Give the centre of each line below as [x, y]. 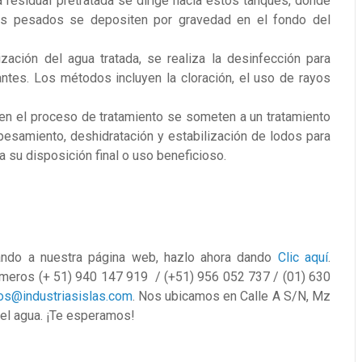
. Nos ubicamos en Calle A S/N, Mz [231, 296]
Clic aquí [303, 257]
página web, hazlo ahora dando [180, 257]
